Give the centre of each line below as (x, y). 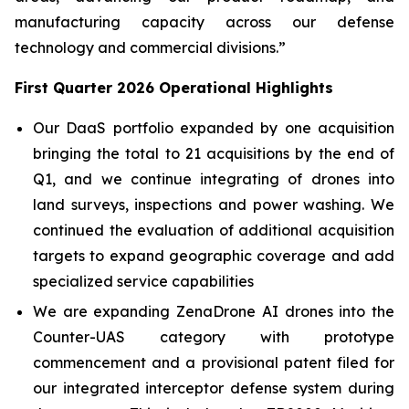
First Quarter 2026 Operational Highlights (174, 87)
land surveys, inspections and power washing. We (214, 204)
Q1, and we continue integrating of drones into (214, 178)
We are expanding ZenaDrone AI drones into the (214, 311)
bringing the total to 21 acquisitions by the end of (214, 153)
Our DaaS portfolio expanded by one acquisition (214, 127)
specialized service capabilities (143, 281)
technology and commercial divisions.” (150, 47)
